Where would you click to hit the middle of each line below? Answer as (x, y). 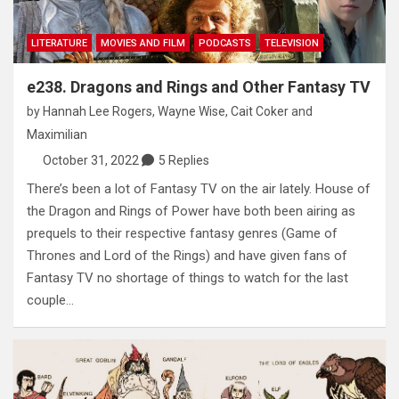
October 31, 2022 (90, 161)
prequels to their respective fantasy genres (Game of (182, 234)
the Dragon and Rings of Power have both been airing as (191, 212)
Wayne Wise (191, 112)
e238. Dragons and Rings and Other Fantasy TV (199, 87)
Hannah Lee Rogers (98, 112)
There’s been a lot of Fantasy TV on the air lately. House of (199, 189)
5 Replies (183, 161)
